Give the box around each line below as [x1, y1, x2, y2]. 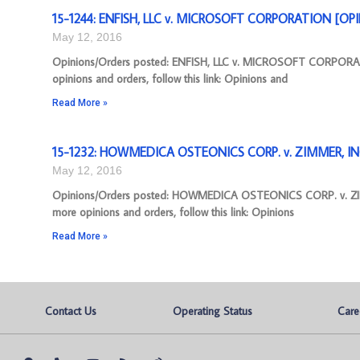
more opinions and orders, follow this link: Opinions [52, 205, 294, 219]
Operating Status [173, 304, 253, 318]
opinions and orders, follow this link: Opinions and [52, 72, 288, 86]
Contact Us [45, 304, 97, 318]
